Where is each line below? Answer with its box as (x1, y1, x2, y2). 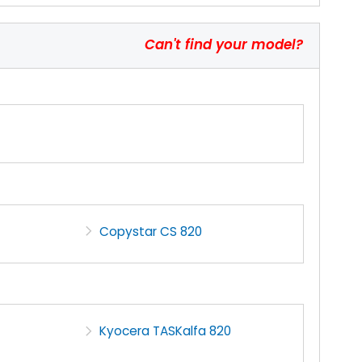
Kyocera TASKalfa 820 (99, 322, 232, 340)
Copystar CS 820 (99, 222, 203, 240)
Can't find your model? (145, 34, 303, 54)
